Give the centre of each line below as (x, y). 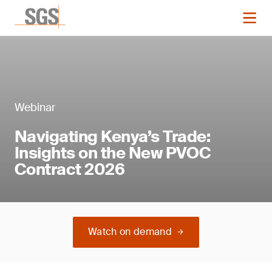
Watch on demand (130, 232)
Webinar (35, 107)
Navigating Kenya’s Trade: (112, 137)
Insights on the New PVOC (113, 153)
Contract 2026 (70, 169)
